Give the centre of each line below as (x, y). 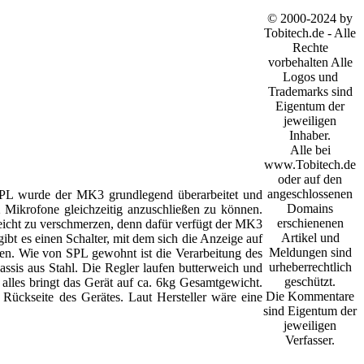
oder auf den (310, 179)
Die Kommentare (310, 296)
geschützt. (310, 282)
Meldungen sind (310, 252)
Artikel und (310, 238)
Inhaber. (310, 135)
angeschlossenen (310, 194)
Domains (310, 208)
